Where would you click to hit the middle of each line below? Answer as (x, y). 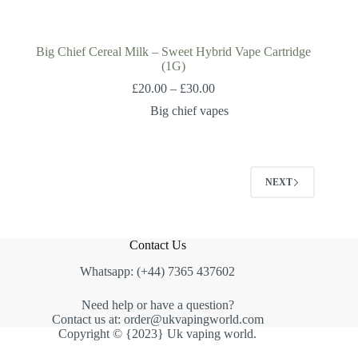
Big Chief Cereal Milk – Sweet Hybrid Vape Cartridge (174, 52)
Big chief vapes (190, 111)
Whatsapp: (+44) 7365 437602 (158, 271)
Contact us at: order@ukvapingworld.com (157, 319)
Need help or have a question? (157, 305)
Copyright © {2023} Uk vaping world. (158, 334)
